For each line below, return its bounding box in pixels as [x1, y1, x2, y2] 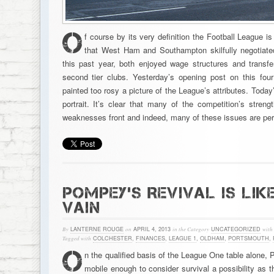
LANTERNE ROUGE [70, 225, 124, 233]
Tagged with [62, 234, 91, 242]
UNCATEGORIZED [210, 225, 261, 233]
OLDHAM [199, 234, 224, 242]
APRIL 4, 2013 [131, 225, 172, 233]
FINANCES [135, 234, 165, 242]
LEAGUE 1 [168, 234, 196, 242]
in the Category [172, 225, 209, 232]
